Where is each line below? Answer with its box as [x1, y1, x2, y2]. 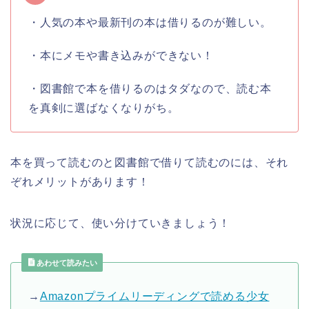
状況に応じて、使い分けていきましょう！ [10, 217, 231, 229]
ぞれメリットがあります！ [10, 175, 150, 188]
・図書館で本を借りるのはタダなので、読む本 [28, 82, 272, 94]
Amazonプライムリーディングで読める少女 [39, 290, 270, 302]
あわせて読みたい [34, 258, 97, 267]
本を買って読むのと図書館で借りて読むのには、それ [10, 156, 289, 168]
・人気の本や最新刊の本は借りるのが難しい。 [28, 16, 272, 28]
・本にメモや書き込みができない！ [28, 49, 214, 61]
